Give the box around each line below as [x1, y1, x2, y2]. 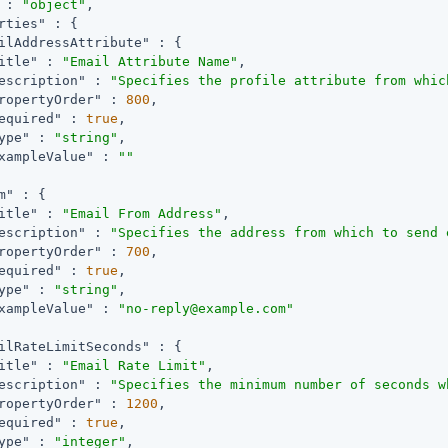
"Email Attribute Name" [62, 53, 239, 69]
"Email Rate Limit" [62, 357, 207, 373]
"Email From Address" [62, 205, 223, 221]
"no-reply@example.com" [118, 300, 295, 316]
